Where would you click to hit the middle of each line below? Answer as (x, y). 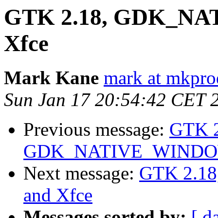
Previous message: (96, 129)
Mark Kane (51, 78)
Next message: (81, 173)
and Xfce (58, 195)
